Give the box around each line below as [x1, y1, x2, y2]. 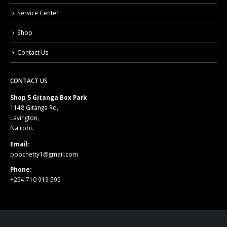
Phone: [10, 165, 31, 174]
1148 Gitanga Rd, [10, 103, 58, 112]
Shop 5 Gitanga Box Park [10, 93, 87, 102]
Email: [10, 140, 29, 148]
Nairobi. [10, 124, 33, 132]
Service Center [17, 8, 59, 17]
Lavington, [10, 113, 39, 122]
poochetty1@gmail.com [10, 150, 78, 159]
